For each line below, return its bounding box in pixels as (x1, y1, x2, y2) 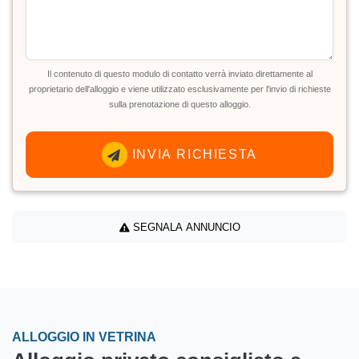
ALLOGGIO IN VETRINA (12, 330, 156, 345)
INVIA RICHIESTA (127, 147, 257, 162)
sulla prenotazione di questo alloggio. (108, 99, 251, 110)
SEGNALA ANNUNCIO (129, 220, 240, 233)
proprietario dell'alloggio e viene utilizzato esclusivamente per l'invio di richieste (28, 84, 331, 95)
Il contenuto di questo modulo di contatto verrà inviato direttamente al (46, 69, 313, 79)
